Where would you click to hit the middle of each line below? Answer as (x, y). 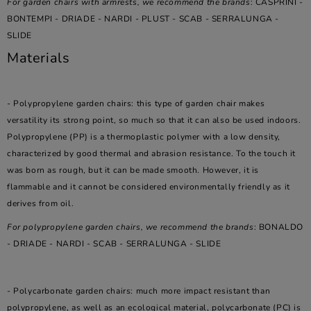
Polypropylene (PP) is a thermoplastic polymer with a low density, (144, 137)
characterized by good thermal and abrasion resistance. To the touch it (152, 153)
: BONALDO (279, 227)
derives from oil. (41, 203)
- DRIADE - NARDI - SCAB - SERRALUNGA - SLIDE (114, 244)
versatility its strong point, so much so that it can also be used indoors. (154, 120)
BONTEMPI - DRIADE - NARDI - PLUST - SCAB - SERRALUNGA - (143, 19)
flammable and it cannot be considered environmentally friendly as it (149, 187)
